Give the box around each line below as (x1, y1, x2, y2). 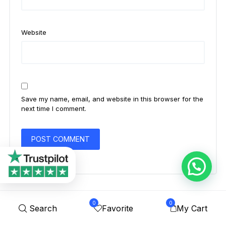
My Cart (177, 203, 208, 213)
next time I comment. (21, 104, 86, 113)
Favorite (102, 203, 134, 213)
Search (29, 203, 57, 213)
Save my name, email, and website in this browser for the (21, 95, 203, 103)
